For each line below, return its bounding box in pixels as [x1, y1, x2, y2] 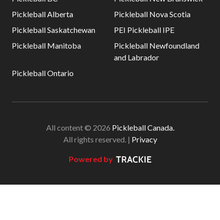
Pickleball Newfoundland [114, 40, 199, 50]
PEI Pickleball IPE [114, 25, 174, 34]
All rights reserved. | [63, 134, 132, 144]
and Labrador [114, 52, 159, 62]
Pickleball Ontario [12, 68, 74, 78]
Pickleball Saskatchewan [12, 25, 95, 34]
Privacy [131, 134, 157, 144]
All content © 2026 [46, 122, 112, 132]
